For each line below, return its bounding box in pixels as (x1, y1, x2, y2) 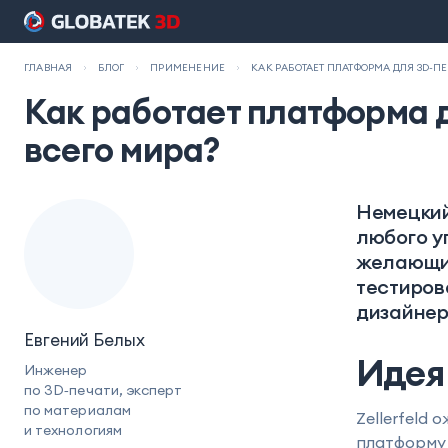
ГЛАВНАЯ (24, 61, 73, 74)
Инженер (24, 361, 88, 379)
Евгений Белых (24, 329, 145, 351)
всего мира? (24, 128, 220, 171)
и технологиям (24, 421, 122, 439)
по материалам (24, 401, 131, 419)
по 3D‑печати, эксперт (24, 381, 183, 399)
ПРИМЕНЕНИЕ (150, 61, 226, 74)
